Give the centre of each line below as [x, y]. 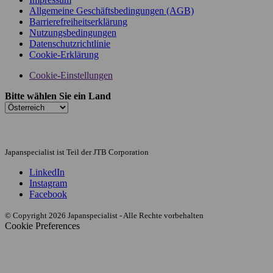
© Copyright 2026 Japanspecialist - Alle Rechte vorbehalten [104, 215]
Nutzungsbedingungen [73, 32]
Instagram [48, 183]
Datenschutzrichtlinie [70, 43]
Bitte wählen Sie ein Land [58, 96]
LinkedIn [47, 172]
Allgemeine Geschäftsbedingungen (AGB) [112, 10]
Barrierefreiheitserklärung [78, 21]
